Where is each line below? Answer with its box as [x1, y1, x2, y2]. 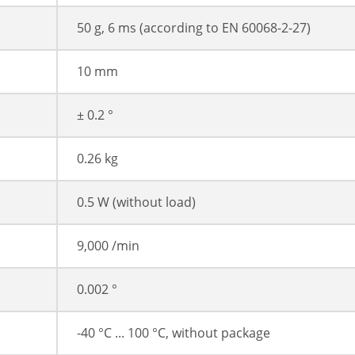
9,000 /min [77, 237, 139, 255]
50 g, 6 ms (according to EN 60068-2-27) [77, 19, 311, 37]
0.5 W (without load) [77, 193, 196, 212]
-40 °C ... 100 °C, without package [77, 324, 270, 342]
